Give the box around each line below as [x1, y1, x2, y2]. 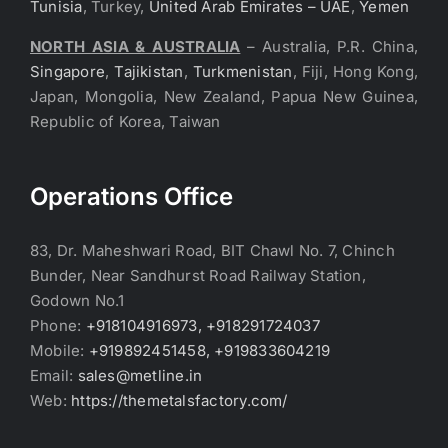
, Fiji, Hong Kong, [292, 61, 418, 81]
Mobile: [30, 340, 89, 360]
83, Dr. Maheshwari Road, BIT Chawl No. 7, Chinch [30, 240, 395, 260]
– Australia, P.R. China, [240, 36, 418, 56]
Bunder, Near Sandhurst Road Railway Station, [30, 265, 366, 285]
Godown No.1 [30, 290, 125, 310]
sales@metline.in [77, 365, 203, 385]
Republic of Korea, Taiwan [30, 111, 221, 131]
